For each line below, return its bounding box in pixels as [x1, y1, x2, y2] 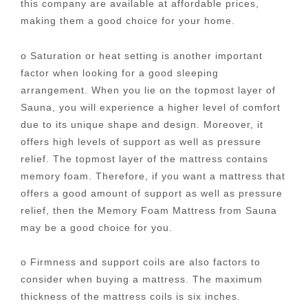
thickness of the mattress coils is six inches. [21, 291, 241, 302]
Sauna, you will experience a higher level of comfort [21, 101, 280, 113]
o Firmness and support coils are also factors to [21, 256, 261, 267]
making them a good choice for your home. [21, 15, 235, 26]
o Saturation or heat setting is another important [21, 49, 263, 61]
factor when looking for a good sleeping [21, 67, 219, 78]
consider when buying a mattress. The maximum [21, 274, 263, 285]
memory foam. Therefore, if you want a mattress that [21, 170, 285, 181]
